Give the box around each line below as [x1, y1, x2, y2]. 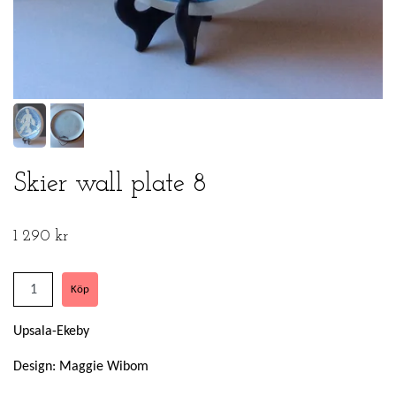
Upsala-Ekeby [13, 324, 89, 339]
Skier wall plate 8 [13, 171, 207, 199]
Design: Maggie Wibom [13, 360, 148, 375]
